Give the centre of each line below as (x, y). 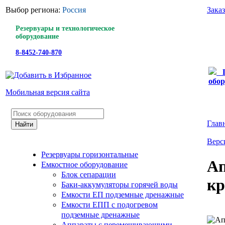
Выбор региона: (34, 10)
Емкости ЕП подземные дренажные (123, 195)
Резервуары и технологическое (65, 28)
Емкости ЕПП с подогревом (109, 205)
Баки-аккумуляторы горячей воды (120, 185)
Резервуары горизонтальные (90, 154)
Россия (74, 10)
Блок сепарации (89, 175)
